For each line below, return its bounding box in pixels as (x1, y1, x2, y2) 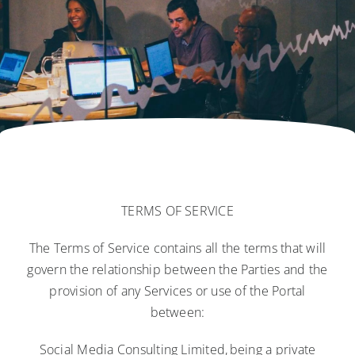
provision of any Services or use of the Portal (49, 281, 306, 300)
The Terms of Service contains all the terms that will (29, 239, 326, 257)
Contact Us (19, 63, 87, 81)
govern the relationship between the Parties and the (27, 260, 328, 278)
